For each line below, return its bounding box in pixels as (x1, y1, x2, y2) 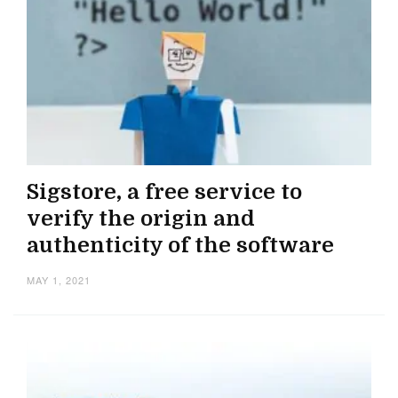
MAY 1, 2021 (27, 273, 91, 288)
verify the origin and (27, 206, 255, 232)
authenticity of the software (27, 233, 334, 259)
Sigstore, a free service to (27, 179, 302, 205)
